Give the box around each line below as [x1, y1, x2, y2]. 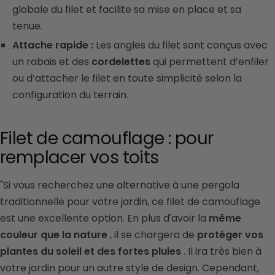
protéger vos [197, 227, 263, 242]
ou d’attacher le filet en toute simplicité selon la [12, 71, 242, 85]
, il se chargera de [107, 227, 197, 242]
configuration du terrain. [12, 87, 128, 102]
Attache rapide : [12, 37, 96, 52]
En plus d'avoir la [125, 211, 209, 225]
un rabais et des [12, 54, 91, 69]
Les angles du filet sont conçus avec [96, 37, 268, 52]
